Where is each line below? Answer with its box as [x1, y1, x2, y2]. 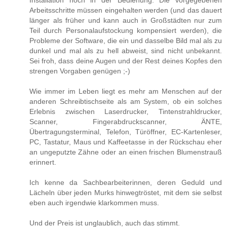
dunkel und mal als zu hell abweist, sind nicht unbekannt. [29, 46, 222, 55]
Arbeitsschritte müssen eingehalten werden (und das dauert [29, 6, 222, 14]
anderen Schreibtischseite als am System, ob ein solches [29, 97, 222, 105]
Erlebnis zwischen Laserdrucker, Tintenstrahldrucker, [29, 107, 222, 116]
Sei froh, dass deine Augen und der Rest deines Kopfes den [29, 56, 222, 65]
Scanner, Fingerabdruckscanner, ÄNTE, [29, 117, 222, 126]
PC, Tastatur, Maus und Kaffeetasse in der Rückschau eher [29, 137, 222, 146]
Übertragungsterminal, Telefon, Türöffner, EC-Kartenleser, [29, 127, 222, 136]
